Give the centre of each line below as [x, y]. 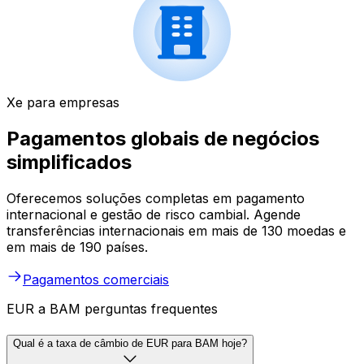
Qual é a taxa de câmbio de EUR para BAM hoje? [130, 343]
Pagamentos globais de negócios [163, 139]
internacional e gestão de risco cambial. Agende [154, 215]
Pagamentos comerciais [96, 280]
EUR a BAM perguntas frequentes [112, 309]
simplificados [69, 162]
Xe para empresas [63, 103]
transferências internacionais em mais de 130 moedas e [176, 231]
